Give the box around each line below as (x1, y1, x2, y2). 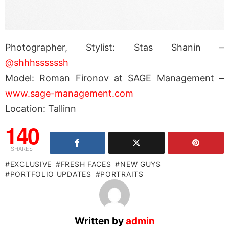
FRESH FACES (60, 159, 111, 168)
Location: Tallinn (5, 103, 76, 114)
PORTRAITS (100, 169, 144, 178)
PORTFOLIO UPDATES (10, 169, 91, 178)
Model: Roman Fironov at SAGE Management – (5, 72, 224, 83)
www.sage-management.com (5, 87, 133, 99)
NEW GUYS (120, 159, 161, 168)
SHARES (11, 145, 33, 152)
